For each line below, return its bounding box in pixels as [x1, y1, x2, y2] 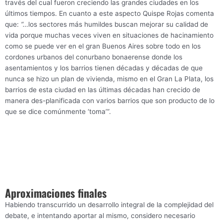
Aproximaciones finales [5, 184, 107, 201]
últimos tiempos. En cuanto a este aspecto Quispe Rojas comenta [5, 9, 214, 18]
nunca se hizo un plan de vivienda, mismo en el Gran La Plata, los [5, 75, 214, 83]
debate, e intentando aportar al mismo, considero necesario [5, 211, 195, 220]
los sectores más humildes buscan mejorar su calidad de [28, 20, 208, 29]
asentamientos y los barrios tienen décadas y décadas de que [5, 64, 203, 72]
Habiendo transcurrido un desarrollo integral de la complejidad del [5, 200, 214, 209]
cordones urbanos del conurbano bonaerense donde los [5, 53, 182, 61]
